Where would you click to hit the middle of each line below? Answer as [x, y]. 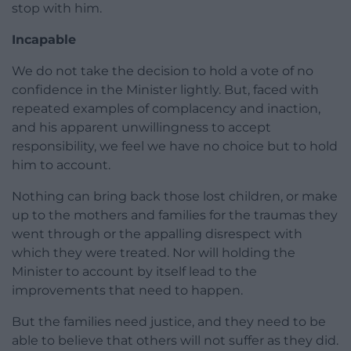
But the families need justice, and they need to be [169, 322]
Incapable [44, 40]
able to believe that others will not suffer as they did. [175, 341]
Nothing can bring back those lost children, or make [175, 197]
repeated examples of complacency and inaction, [166, 109]
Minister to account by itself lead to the [134, 272]
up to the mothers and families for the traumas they [175, 215]
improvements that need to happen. [127, 291]
